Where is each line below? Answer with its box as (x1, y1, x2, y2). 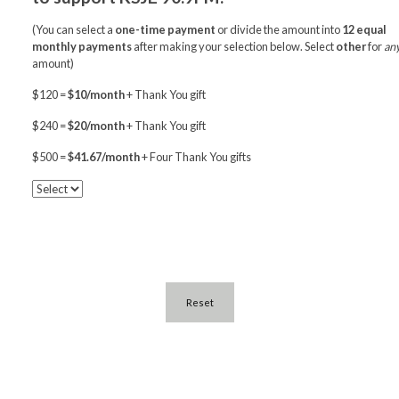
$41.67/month (68, 149, 140, 164)
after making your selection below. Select (132, 38, 336, 53)
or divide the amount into (217, 21, 342, 37)
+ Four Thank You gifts (140, 149, 251, 164)
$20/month (68, 118, 125, 133)
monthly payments (32, 38, 132, 53)
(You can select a (32, 21, 115, 37)
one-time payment (115, 21, 217, 37)
